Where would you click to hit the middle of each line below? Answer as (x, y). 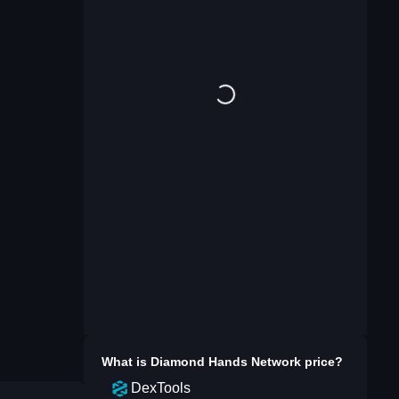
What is (126, 362)
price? (322, 362)
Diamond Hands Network (226, 362)
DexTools (161, 388)
